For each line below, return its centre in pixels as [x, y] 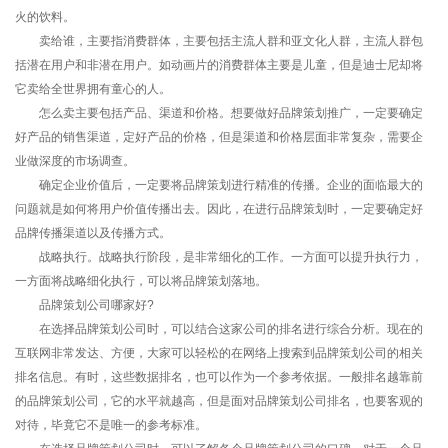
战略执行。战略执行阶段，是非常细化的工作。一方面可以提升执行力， [219, 256]
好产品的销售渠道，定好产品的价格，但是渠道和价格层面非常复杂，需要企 [219, 136]
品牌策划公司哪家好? [84, 304]
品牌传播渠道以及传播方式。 [93, 232]
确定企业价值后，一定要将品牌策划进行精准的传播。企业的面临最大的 [219, 184]
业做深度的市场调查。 [75, 160]
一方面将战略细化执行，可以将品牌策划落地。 [141, 280]
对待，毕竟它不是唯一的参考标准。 [111, 424]
